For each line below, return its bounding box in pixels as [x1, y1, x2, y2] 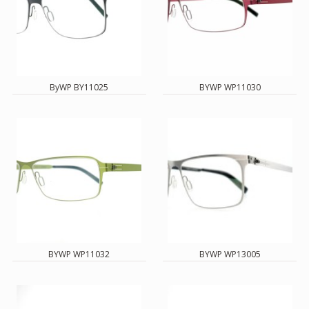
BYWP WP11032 [48, 248, 110, 261]
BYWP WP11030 [199, 81, 261, 94]
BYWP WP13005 [199, 248, 261, 261]
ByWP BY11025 [50, 81, 109, 94]
